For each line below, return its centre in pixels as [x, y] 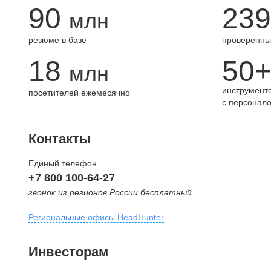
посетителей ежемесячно [79, 93]
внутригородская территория [86, 261]
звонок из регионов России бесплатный [110, 192]
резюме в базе [57, 40]
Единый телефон [63, 163]
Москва [44, 244]
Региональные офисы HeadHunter [96, 217]
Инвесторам [68, 252]
